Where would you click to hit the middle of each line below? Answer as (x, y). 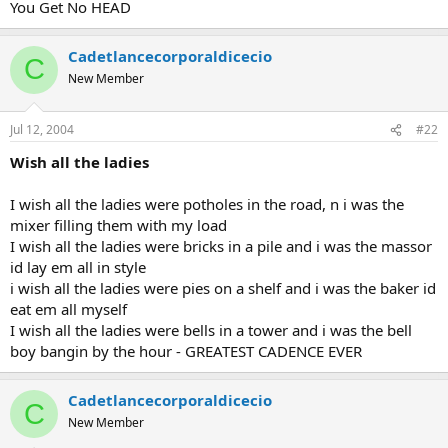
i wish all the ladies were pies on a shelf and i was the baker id (223, 288)
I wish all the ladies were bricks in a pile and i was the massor (221, 246)
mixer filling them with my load (118, 225)
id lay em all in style (78, 267)
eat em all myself (68, 309)
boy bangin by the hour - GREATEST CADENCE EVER (186, 351)
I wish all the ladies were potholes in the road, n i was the (207, 204)
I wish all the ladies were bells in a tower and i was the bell (211, 330)
